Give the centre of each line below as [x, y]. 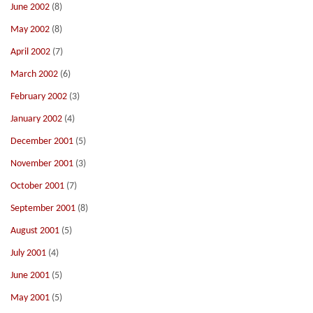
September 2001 [43, 209]
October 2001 [37, 186]
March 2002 [34, 74]
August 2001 [35, 231]
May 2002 [30, 30]
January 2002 [36, 119]
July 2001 [28, 253]
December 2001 [42, 141]
